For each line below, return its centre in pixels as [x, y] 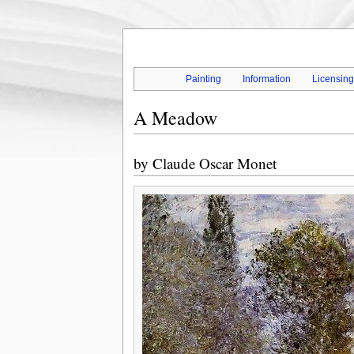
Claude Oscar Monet [214, 164]
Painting [203, 79]
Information [267, 79]
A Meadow [175, 118]
